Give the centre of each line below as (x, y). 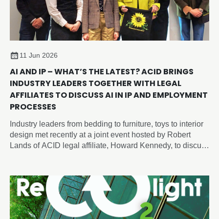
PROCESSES (33, 107)
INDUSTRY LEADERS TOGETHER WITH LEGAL (96, 83)
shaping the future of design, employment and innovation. (109, 167)
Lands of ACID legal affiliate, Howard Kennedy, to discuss (109, 145)
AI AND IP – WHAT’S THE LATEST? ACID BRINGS (102, 71)
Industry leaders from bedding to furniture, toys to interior (107, 124)
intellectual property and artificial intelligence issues (99, 156)
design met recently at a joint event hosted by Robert (100, 134)
